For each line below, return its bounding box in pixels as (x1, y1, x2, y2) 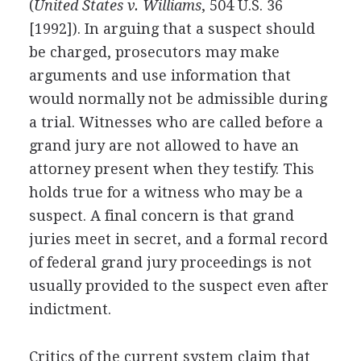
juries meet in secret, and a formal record (28, 230, 328, 247)
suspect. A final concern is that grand (28, 206, 294, 224)
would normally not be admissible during (28, 89, 327, 107)
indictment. (28, 300, 111, 317)
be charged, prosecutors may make (28, 43, 280, 60)
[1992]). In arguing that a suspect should (28, 19, 315, 37)
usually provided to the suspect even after (28, 276, 329, 294)
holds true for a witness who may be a (28, 183, 303, 201)
